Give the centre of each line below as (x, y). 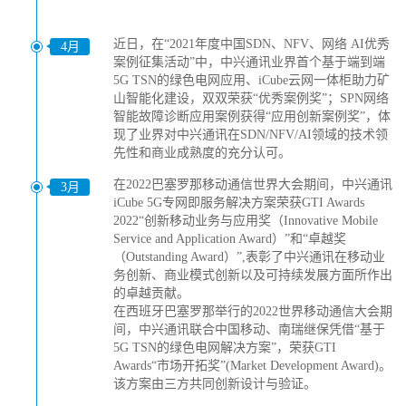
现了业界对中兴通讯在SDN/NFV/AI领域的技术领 (251, 135)
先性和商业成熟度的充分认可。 (202, 153)
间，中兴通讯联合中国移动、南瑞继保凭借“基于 (249, 329)
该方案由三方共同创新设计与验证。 (215, 384)
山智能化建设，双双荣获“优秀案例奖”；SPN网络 (251, 98)
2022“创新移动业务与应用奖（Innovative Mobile (246, 221)
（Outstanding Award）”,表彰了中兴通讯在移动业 (249, 257)
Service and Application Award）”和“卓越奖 (230, 239)
